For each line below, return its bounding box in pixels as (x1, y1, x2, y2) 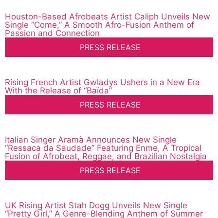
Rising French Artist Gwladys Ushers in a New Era (5, 77, 200, 88)
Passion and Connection (5, 28, 100, 38)
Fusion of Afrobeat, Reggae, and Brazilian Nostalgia (5, 151, 207, 162)
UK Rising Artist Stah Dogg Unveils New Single (5, 200, 187, 211)
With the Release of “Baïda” (5, 86, 112, 96)
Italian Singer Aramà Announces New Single (5, 135, 177, 145)
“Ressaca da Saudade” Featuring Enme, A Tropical (5, 143, 201, 153)
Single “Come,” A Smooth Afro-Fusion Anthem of (5, 20, 194, 30)
